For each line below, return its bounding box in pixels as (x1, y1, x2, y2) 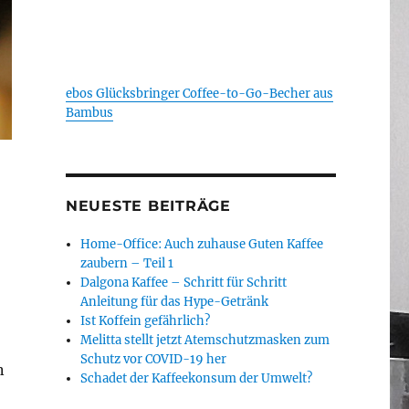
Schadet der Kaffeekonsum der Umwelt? (80, 370, 313, 386)
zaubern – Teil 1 (80, 255, 174, 271)
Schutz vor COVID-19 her (80, 351, 227, 367)
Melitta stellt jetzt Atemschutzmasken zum (80, 331, 330, 348)
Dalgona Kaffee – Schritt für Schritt (80, 274, 288, 290)
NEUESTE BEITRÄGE (65, 196, 231, 215)
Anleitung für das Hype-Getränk (80, 293, 269, 309)
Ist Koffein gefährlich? (80, 312, 211, 329)
